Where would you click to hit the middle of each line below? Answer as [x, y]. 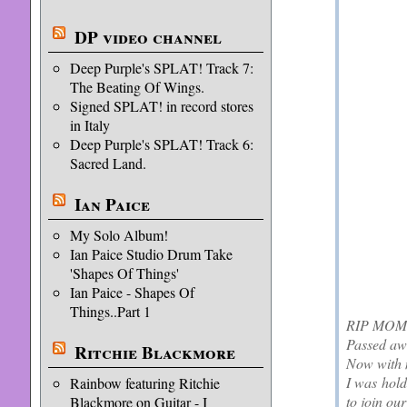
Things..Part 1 [110, 311]
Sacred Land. [108, 163]
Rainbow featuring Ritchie [144, 383]
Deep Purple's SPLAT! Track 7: [161, 68]
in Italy [89, 125]
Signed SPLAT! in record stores [161, 106]
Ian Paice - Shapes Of [132, 292]
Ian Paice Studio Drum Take [151, 254]
